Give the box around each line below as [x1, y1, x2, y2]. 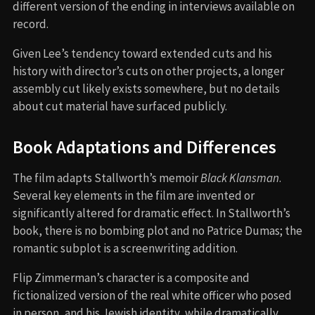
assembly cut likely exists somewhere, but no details [13, 80, 280, 96]
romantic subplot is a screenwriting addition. [13, 240, 238, 256]
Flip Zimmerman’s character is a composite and [13, 269, 250, 285]
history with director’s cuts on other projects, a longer [13, 63, 284, 79]
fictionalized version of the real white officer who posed [13, 287, 292, 303]
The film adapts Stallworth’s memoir [13, 169, 200, 186]
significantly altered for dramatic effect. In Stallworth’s [13, 205, 290, 221]
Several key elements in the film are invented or [13, 187, 255, 203]
